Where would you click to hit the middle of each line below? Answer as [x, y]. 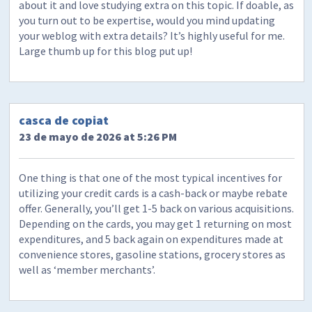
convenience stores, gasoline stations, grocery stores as [153, 255]
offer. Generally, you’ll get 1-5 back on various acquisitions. [157, 209]
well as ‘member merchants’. [87, 270]
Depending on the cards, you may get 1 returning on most [156, 224]
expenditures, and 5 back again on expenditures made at [151, 239]
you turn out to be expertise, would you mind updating [147, 21]
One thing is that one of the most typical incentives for [151, 178]
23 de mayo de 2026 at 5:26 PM [98, 137]
